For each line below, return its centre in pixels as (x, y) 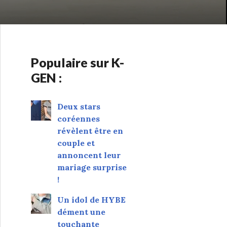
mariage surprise (92, 167)
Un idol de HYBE (91, 200)
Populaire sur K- (78, 62)
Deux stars (79, 106)
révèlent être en (90, 131)
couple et (76, 143)
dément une (81, 212)
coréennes (78, 119)
